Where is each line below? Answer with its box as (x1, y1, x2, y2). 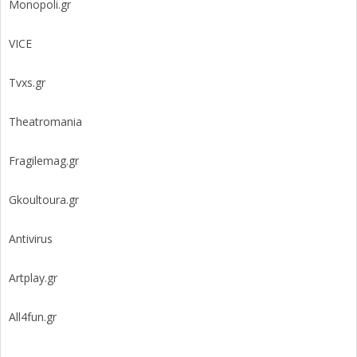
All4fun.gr (9, 308, 57, 324)
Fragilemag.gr (9, 152, 79, 168)
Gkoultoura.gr (9, 191, 79, 207)
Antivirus (9, 230, 53, 246)
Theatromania (9, 113, 82, 129)
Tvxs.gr (9, 74, 45, 90)
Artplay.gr (9, 269, 57, 285)
